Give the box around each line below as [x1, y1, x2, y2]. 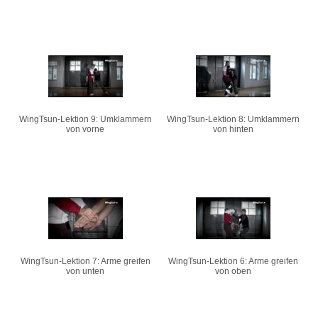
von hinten [212, 124, 253, 135]
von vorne [66, 124, 104, 135]
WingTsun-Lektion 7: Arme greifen [20, 256, 150, 267]
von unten [66, 266, 104, 277]
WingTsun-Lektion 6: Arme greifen [168, 256, 298, 267]
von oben [214, 266, 251, 277]
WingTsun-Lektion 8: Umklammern [166, 114, 300, 125]
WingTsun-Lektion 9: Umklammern [18, 114, 152, 125]
